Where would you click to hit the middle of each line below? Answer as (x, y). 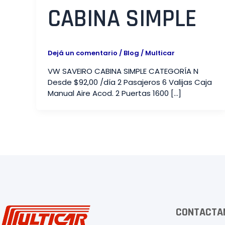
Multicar (160, 53)
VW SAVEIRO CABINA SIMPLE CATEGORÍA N (123, 71)
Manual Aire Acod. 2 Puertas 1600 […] (114, 93)
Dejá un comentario (82, 53)
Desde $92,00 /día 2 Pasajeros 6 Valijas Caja (130, 82)
